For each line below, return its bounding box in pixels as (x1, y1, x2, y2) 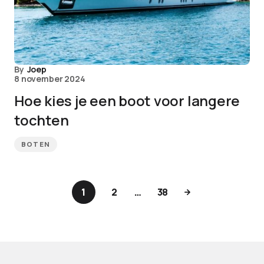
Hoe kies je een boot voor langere (14, 91, 240, 110)
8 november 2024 (14, 73, 85, 84)
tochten (14, 110, 69, 130)
